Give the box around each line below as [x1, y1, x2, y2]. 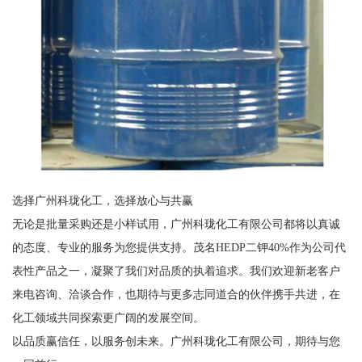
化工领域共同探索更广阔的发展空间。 [11, 310, 204, 324]
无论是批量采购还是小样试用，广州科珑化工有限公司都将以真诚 [11, 217, 340, 230]
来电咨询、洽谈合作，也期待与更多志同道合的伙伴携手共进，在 [11, 287, 340, 301]
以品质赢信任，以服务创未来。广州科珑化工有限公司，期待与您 [11, 334, 340, 347]
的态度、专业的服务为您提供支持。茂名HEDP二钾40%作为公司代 [11, 240, 346, 254]
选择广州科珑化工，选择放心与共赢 [11, 193, 193, 207]
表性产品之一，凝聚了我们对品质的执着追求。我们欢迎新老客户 [11, 263, 340, 277]
